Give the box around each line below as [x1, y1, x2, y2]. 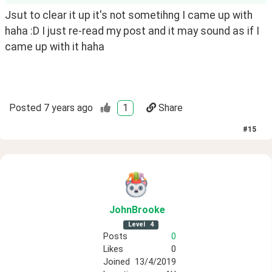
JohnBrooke [109, 204, 165, 216]
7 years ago [44, 102, 93, 114]
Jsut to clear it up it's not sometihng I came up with [5, 8, 253, 21]
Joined [103, 257, 130, 268]
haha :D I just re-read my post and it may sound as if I [5, 24, 259, 37]
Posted [9, 102, 41, 114]
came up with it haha [5, 40, 107, 53]
